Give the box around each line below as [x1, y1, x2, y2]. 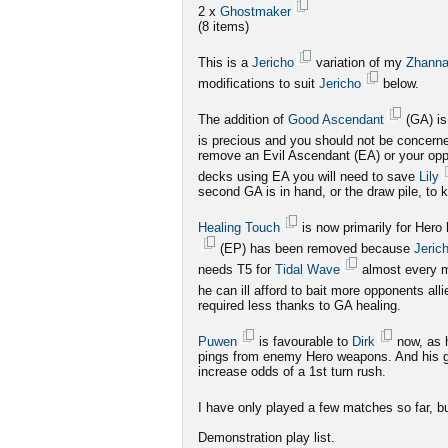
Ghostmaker [220, 4, 291, 19]
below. [379, 76, 419, 91]
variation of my [312, 55, 406, 70]
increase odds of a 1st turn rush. [198, 364, 386, 379]
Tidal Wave [275, 262, 340, 277]
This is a [198, 55, 252, 70]
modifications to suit [198, 76, 319, 91]
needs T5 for [198, 262, 275, 277]
